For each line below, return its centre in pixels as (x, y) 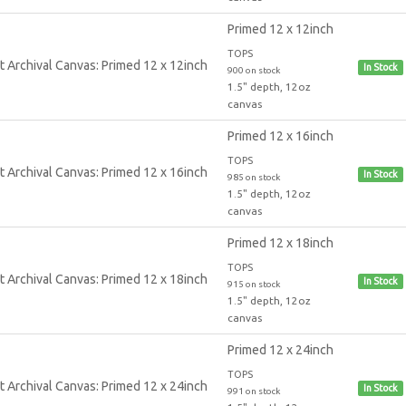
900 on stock (253, 70)
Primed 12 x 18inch (280, 242)
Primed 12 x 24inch (280, 349)
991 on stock (253, 391)
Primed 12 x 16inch (280, 135)
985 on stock (253, 177)
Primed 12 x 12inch (280, 29)
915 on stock (253, 284)
